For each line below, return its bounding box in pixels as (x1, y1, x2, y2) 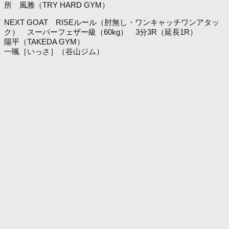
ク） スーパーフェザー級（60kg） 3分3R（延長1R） (4, 27, 197, 36)
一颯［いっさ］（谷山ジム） (4, 47, 104, 56)
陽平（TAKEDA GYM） (4, 37, 84, 46)
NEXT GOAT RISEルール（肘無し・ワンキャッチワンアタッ (4, 17, 219, 27)
